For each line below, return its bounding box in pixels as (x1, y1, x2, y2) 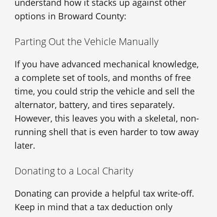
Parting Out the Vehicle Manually (15, 34, 158, 48)
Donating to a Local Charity (15, 164, 133, 177)
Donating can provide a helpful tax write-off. (15, 187, 194, 199)
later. (15, 139, 35, 151)
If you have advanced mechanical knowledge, (15, 58, 199, 70)
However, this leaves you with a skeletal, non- (15, 112, 199, 124)
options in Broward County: (15, 10, 126, 22)
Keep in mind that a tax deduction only (15, 201, 172, 213)
